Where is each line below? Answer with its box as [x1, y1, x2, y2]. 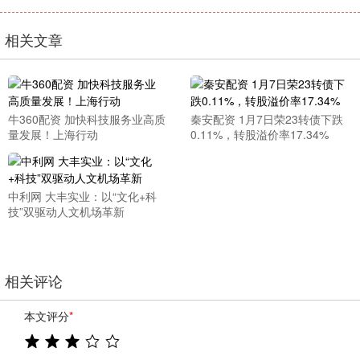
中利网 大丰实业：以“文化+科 [8, 188, 157, 204]
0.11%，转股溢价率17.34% [190, 126, 329, 142]
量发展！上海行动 [8, 126, 98, 142]
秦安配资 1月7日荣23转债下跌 [190, 111, 343, 127]
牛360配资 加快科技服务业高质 [8, 111, 166, 127]
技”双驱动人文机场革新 [8, 203, 125, 219]
